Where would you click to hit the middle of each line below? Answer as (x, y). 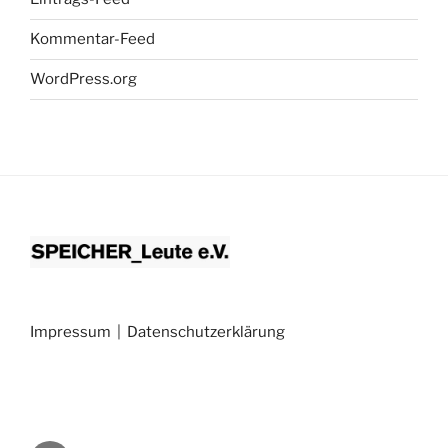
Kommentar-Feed (92, 39)
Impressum (70, 331)
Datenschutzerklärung (206, 331)
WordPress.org (83, 79)
